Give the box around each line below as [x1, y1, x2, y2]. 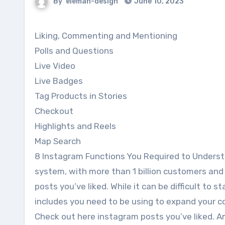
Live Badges [35, 76, 83, 86]
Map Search [35, 136, 81, 146]
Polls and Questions [35, 46, 114, 56]
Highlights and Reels [35, 121, 116, 131]
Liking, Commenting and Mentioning [39, 31, 177, 41]
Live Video [35, 61, 75, 71]
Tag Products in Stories [35, 91, 127, 101]
